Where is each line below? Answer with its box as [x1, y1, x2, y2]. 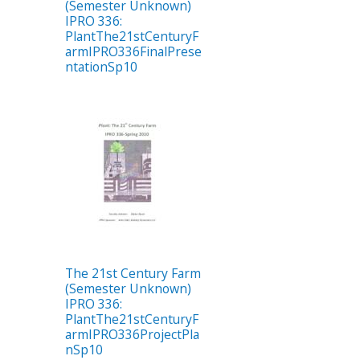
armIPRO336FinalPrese [65, 43, 202, 61]
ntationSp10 [65, 58, 137, 76]
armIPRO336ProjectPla [65, 325, 199, 343]
